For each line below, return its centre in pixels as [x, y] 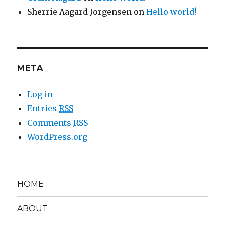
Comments [50, 123]
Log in [40, 95]
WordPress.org [58, 137]
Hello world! [172, 12]
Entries [43, 109]
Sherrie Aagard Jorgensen [80, 12]
